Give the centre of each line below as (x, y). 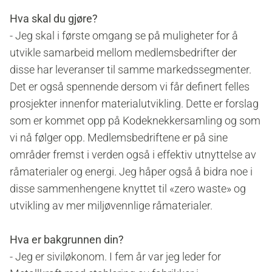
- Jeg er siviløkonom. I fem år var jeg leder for (115, 257)
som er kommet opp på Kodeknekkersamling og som (135, 121)
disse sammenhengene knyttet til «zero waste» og (128, 189)
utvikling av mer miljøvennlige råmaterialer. (111, 206)
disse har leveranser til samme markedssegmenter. (135, 70)
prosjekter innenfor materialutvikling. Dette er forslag (134, 104)
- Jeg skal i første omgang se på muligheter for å (124, 36)
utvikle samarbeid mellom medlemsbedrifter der (123, 53)
